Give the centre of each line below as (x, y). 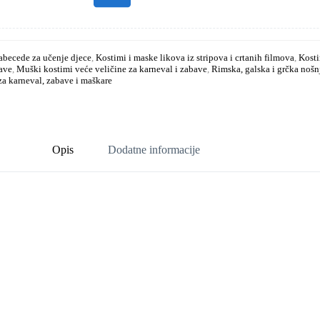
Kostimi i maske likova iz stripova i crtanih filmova (195, 57)
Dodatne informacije (154, 150)
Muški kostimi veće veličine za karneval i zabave (112, 69)
